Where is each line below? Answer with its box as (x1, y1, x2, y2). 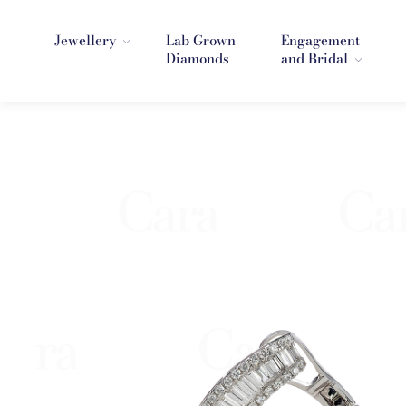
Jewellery (54, 30, 116, 52)
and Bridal (280, 48, 348, 70)
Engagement (280, 30, 360, 52)
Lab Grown (166, 30, 237, 52)
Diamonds (166, 48, 230, 70)
